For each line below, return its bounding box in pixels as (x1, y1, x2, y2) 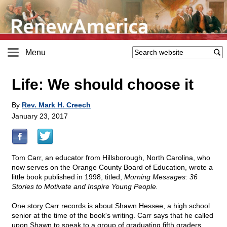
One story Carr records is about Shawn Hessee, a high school (12, 202, 210, 210)
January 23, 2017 (12, 112, 68, 121)
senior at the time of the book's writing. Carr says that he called (12, 211, 213, 220)
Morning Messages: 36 (124, 173, 198, 181)
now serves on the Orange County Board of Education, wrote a (12, 163, 213, 172)
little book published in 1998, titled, (12, 173, 124, 181)
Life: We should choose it (12, 76, 194, 93)
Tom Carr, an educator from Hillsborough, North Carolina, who (12, 154, 210, 162)
